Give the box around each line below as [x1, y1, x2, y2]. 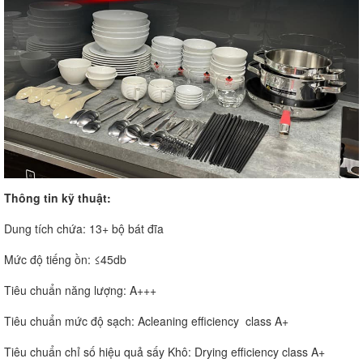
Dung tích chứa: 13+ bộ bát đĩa [4, 220, 164, 237]
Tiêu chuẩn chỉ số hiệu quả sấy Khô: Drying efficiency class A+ [4, 344, 325, 361]
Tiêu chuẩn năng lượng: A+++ [4, 282, 156, 299]
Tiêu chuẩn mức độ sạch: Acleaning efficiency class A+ [4, 313, 288, 330]
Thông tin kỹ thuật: [4, 190, 111, 207]
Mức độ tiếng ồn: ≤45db [4, 251, 126, 268]
